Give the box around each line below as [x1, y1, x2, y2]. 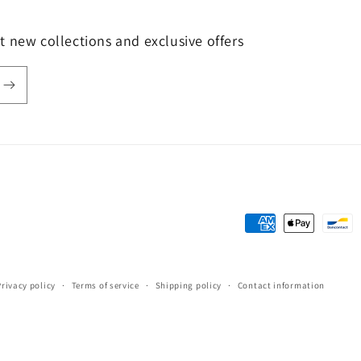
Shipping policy [155, 280, 222, 291]
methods [244, 238, 297, 255]
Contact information [237, 280, 326, 291]
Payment [244, 215, 295, 232]
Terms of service [71, 280, 139, 291]
